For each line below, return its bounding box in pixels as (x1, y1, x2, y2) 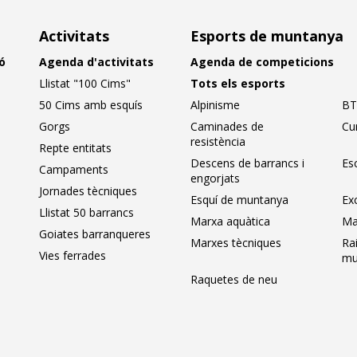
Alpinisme (190, 97, 240, 112)
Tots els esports (190, 76, 285, 91)
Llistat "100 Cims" (39, 76, 131, 91)
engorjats (190, 171, 240, 186)
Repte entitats (39, 140, 112, 155)
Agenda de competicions (190, 54, 334, 69)
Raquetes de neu (190, 272, 277, 287)
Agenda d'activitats (39, 54, 154, 69)
